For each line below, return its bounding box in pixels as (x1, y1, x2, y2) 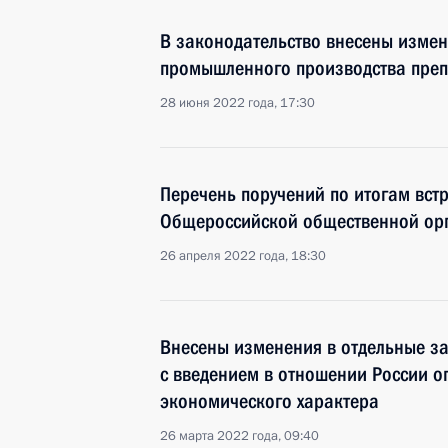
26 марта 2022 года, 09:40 (160, 427, 319, 445)
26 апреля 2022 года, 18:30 (160, 247, 326, 265)
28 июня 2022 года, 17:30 (160, 94, 315, 112)
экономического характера (160, 389, 379, 413)
